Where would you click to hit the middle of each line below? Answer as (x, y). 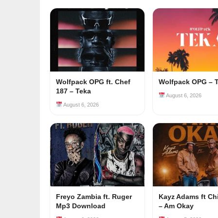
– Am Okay (176, 206)
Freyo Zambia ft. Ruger (94, 197)
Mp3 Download (81, 206)
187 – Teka (73, 91)
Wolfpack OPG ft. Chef (93, 82)
